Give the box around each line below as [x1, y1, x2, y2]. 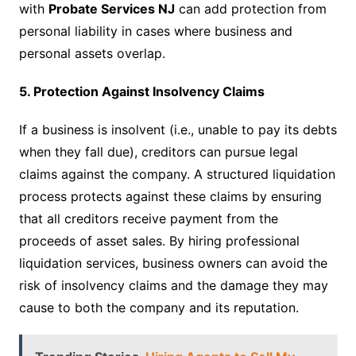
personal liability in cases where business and [18, 23, 292, 39]
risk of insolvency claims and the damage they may [18, 277, 328, 293]
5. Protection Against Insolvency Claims [18, 83, 265, 99]
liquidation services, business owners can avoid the [18, 255, 327, 271]
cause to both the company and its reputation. [18, 300, 299, 315]
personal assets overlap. [18, 45, 165, 61]
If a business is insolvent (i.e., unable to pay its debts [18, 122, 337, 137]
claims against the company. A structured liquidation [18, 166, 335, 182]
